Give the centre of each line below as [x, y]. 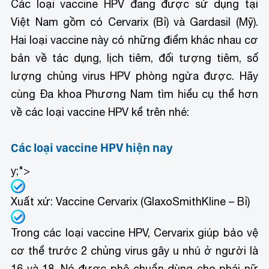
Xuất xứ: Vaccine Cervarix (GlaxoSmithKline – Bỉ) [131, 202]
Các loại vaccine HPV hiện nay [92, 148]
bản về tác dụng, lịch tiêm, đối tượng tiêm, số [134, 58]
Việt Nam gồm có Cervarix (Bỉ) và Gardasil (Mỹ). [134, 22]
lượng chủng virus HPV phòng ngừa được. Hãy [134, 76]
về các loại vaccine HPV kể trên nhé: [100, 112]
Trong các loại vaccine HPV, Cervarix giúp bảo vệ [134, 233]
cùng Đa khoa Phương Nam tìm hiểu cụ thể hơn [134, 94]
